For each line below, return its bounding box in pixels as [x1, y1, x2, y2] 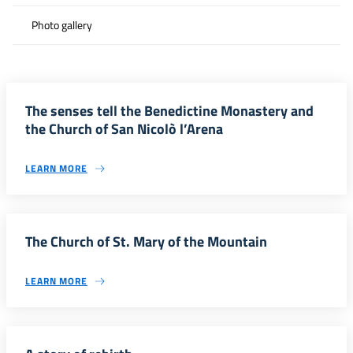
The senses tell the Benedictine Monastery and [25, 100, 314, 121]
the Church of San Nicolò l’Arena [25, 118, 223, 139]
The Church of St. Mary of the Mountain [25, 231, 267, 252]
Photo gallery [32, 17, 92, 34]
